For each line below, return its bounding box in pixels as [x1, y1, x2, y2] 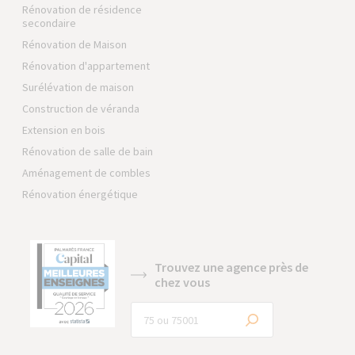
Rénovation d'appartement [22, 59, 151, 73]
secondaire [22, 16, 77, 30]
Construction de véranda [22, 101, 140, 116]
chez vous [155, 274, 211, 290]
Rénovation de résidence [22, 2, 143, 17]
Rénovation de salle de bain [22, 144, 154, 158]
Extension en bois [22, 123, 106, 137]
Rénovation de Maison [22, 37, 128, 52]
